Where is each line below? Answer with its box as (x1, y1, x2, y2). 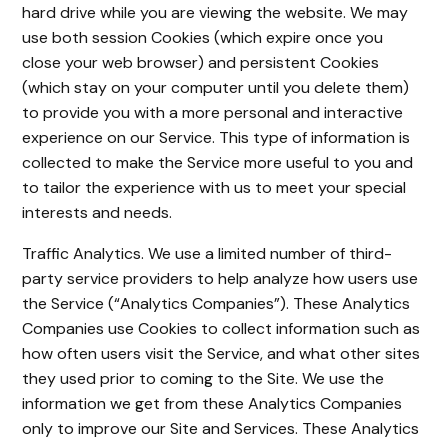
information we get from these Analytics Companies (22, 393, 403, 414)
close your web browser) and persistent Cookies (22, 52, 380, 73)
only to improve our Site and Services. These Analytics (22, 418, 420, 439)
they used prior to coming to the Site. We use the (22, 368, 385, 389)
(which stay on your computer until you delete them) (22, 77, 410, 98)
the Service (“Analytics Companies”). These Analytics (22, 293, 411, 314)
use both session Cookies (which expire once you (22, 27, 384, 48)
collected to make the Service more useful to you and (22, 152, 414, 173)
